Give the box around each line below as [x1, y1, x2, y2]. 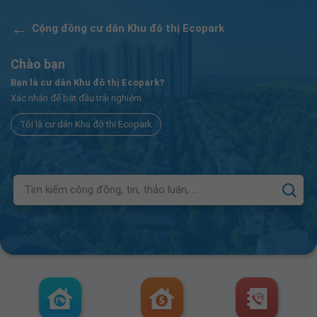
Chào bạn [11, 57, 65, 71]
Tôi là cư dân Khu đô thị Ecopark [20, 119, 152, 129]
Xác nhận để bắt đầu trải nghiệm [11, 93, 142, 103]
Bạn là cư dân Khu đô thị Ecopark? [11, 77, 164, 88]
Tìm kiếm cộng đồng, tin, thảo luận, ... [24, 183, 199, 196]
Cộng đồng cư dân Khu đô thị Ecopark [32, 22, 224, 35]
